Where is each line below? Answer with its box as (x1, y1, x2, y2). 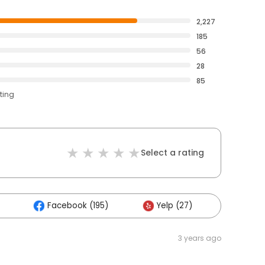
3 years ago (178, 233, 221, 243)
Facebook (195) (47, 200, 108, 211)
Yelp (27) (157, 200, 192, 211)
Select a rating (141, 147, 204, 159)
